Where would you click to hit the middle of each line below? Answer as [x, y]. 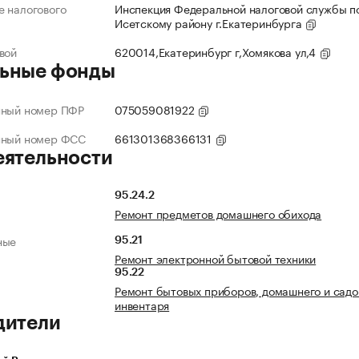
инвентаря [142, 305]
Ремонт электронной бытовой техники [216, 258]
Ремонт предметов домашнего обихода [218, 214]
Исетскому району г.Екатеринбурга [210, 23]
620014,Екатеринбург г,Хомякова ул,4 [217, 52]
